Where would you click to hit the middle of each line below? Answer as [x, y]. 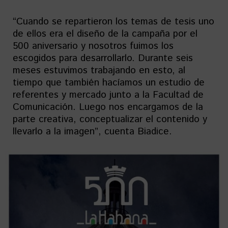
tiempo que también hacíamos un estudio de [109, 83]
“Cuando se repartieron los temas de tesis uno [113, 22]
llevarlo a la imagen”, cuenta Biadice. [92, 132]
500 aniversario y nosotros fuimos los [93, 46]
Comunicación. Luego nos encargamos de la [108, 107]
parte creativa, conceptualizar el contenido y [110, 120]
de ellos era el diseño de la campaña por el [107, 34]
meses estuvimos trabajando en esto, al [99, 71]
